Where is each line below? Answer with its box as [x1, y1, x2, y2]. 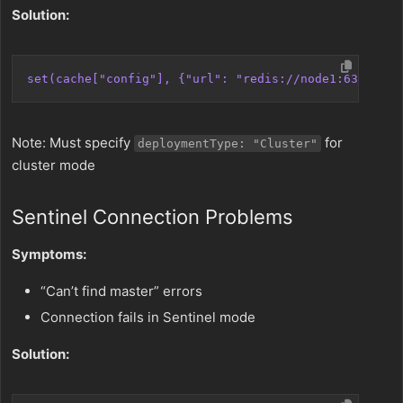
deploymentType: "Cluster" [138, 137, 318, 150]
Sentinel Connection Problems [12, 205, 293, 228]
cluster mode [12, 157, 95, 174]
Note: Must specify [12, 134, 134, 151]
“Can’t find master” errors [40, 282, 202, 300]
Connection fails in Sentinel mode [40, 309, 255, 326]
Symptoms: [12, 246, 86, 263]
